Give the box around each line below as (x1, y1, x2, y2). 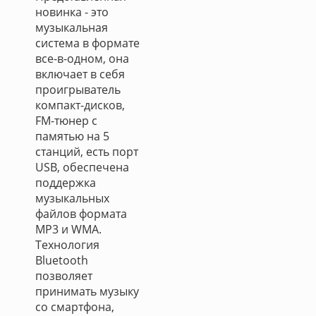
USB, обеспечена (35, 159, 129, 175)
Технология (35, 237, 99, 253)
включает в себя (35, 66, 125, 82)
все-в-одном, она (35, 51, 129, 66)
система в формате (35, 35, 140, 51)
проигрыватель (35, 82, 121, 97)
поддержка (35, 175, 96, 190)
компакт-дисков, (35, 97, 125, 113)
